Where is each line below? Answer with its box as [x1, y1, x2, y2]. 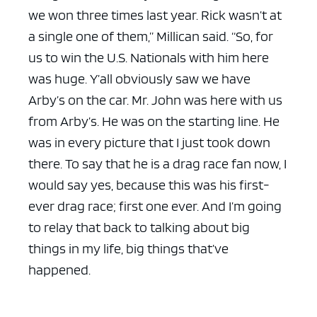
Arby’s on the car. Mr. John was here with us [28, 91, 282, 108]
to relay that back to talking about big [28, 218, 250, 236]
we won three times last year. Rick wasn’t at [28, 6, 282, 23]
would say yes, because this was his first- [28, 175, 270, 193]
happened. [28, 260, 91, 278]
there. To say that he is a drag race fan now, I [28, 154, 287, 172]
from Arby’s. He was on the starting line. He [28, 112, 279, 129]
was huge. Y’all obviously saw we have [28, 69, 250, 87]
